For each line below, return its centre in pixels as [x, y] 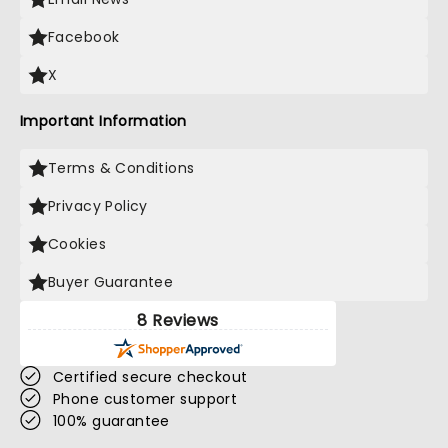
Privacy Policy [98, 206]
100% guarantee [111, 421]
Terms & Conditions [121, 168]
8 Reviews [178, 320]
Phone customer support [145, 399]
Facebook [84, 37]
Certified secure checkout [150, 377]
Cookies [77, 244]
